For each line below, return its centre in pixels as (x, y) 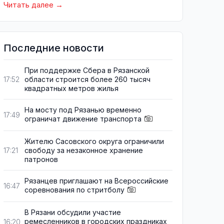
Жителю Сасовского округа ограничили (94, 141)
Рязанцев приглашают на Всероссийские (96, 181)
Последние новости (54, 48)
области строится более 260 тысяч (87, 79)
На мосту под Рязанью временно (83, 110)
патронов (41, 159)
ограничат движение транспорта (83, 119)
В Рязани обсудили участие (73, 212)
